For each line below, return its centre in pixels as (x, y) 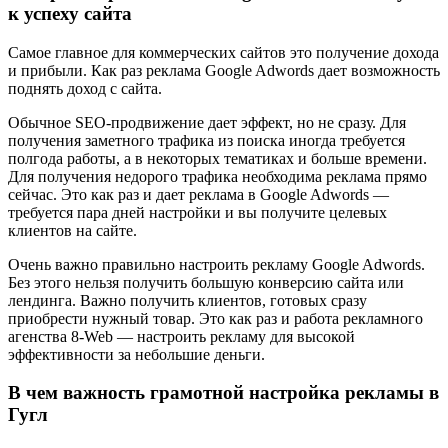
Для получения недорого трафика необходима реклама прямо (217, 176)
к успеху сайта (70, 13)
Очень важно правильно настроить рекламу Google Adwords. (216, 264)
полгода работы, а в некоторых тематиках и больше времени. (217, 158)
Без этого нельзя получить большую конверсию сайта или (206, 282)
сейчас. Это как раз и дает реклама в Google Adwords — (198, 194)
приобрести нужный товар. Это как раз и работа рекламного (215, 318)
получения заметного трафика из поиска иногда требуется (206, 140)
